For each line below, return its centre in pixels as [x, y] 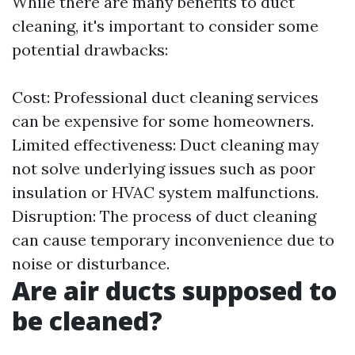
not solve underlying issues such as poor [164, 169]
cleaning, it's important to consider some [165, 26]
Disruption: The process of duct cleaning [164, 216]
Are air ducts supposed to [174, 291]
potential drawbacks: [90, 50]
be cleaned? [87, 321]
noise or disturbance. [91, 264]
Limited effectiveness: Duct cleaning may [166, 145]
